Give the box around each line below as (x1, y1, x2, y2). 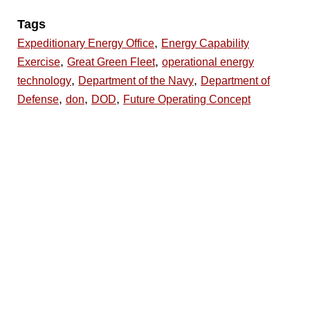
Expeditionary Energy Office (17, 37, 154, 49)
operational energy (162, 56, 254, 68)
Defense (17, 93, 59, 105)
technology (17, 75, 71, 86)
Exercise (17, 56, 60, 68)
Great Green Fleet (67, 56, 155, 68)
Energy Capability (161, 37, 249, 49)
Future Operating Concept (123, 93, 250, 105)
